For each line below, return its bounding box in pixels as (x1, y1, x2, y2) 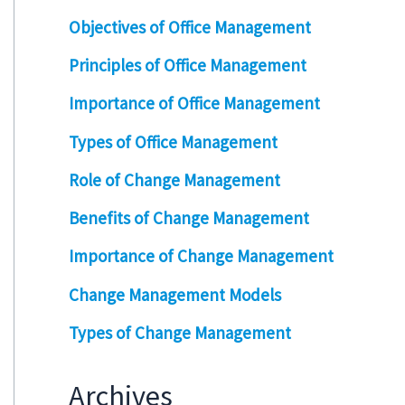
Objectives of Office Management (69, 15, 311, 38)
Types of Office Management (69, 130, 278, 153)
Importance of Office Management (69, 92, 320, 115)
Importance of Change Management (69, 245, 334, 268)
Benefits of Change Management (69, 207, 309, 230)
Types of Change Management (69, 321, 291, 344)
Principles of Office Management (69, 54, 306, 77)
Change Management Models (69, 283, 281, 306)
